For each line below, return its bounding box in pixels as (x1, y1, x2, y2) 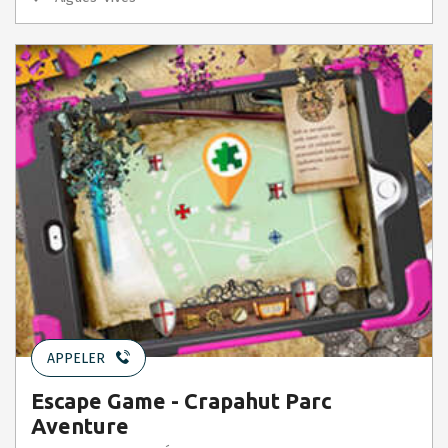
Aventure (31, 414, 129, 439)
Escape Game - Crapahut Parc (31, 389, 332, 414)
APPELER (47, 350, 105, 368)
